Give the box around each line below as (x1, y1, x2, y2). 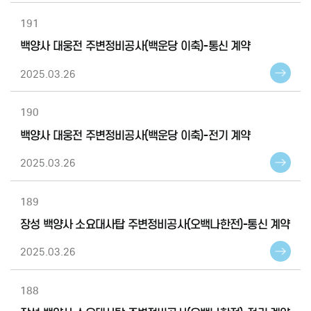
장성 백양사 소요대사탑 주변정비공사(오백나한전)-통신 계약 (20, 217, 290, 233)
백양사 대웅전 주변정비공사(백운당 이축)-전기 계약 (20, 128, 251, 143)
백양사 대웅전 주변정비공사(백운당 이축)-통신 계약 (20, 39, 251, 54)
